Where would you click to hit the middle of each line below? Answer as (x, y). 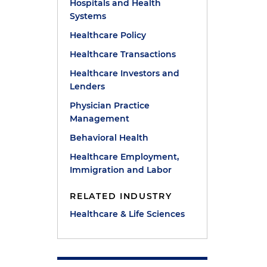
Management (100, 119)
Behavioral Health (109, 138)
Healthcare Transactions (123, 54)
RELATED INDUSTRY (121, 196)
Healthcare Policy (108, 35)
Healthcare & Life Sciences (128, 214)
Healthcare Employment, (125, 157)
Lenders (88, 86)
